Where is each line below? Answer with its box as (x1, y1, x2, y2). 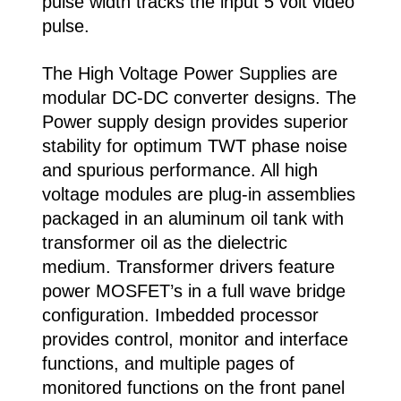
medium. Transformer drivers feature (41, 256, 335, 277)
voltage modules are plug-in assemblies (41, 183, 355, 204)
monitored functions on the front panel (41, 377, 345, 397)
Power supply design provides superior (41, 111, 348, 132)
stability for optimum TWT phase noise (41, 135, 347, 156)
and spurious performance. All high (41, 159, 318, 180)
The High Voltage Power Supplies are (41, 63, 337, 83)
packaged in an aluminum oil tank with (41, 208, 344, 228)
